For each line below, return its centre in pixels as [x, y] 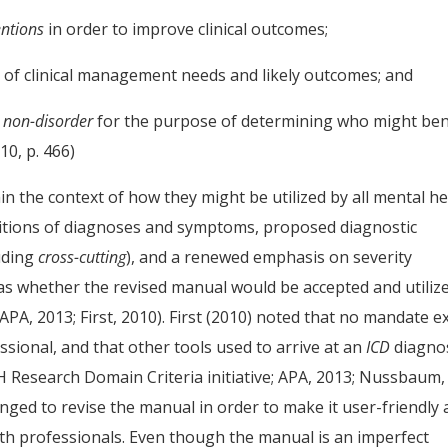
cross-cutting [82, 257]
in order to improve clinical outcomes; [186, 29]
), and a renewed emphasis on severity [269, 257]
